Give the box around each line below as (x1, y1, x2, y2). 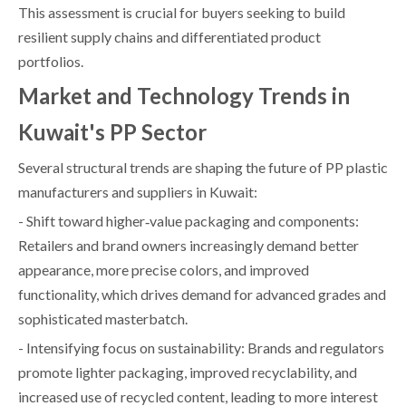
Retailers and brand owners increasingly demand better (18, 236, 359, 254)
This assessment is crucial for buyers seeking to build (18, 3, 345, 21)
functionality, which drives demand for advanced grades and (18, 285, 386, 303)
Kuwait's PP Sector (18, 118, 207, 145)
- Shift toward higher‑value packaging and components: (18, 211, 359, 229)
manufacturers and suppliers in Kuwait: (18, 182, 257, 200)
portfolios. (18, 52, 83, 70)
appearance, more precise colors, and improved (18, 260, 309, 278)
